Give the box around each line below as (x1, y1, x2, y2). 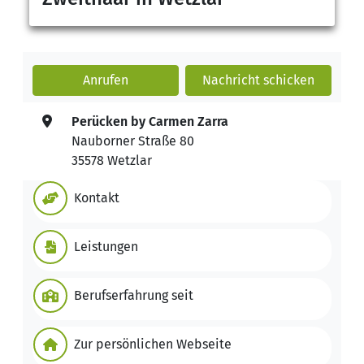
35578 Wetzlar (71, 152, 152, 168)
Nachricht (202, 71, 260, 88)
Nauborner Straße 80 (71, 132, 194, 149)
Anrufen (83, 71, 128, 88)
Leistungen (74, 238, 138, 254)
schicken (260, 71, 314, 88)
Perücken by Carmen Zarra (71, 113, 228, 129)
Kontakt (74, 189, 119, 206)
